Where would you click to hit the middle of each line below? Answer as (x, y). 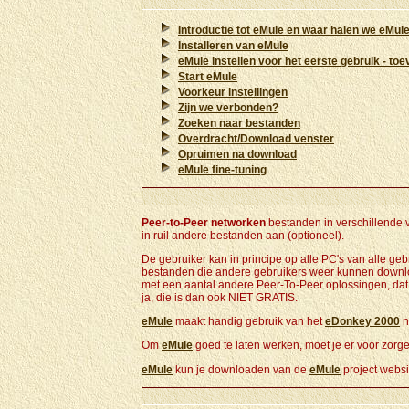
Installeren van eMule (233, 46)
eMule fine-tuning (222, 170)
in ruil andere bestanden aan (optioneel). (243, 236)
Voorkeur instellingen (233, 92)
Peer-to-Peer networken (204, 223)
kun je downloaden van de (241, 370)
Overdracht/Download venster (256, 139)
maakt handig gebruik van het (249, 321)
